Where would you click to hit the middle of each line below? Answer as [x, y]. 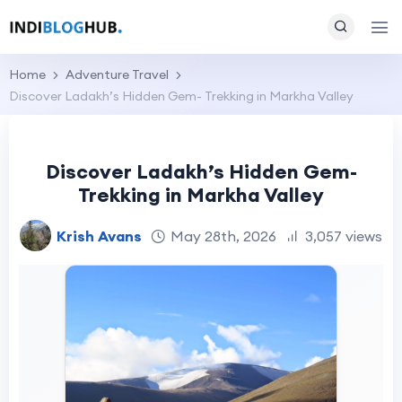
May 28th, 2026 [223, 236]
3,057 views [344, 236]
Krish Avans [99, 236]
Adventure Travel [117, 74]
